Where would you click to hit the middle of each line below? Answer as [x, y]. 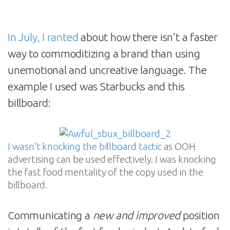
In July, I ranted [43, 37]
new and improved [137, 215]
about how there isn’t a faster [148, 37]
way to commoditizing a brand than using [104, 53]
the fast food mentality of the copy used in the [106, 172]
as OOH [178, 146]
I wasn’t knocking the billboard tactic [85, 146]
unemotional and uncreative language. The [107, 70]
